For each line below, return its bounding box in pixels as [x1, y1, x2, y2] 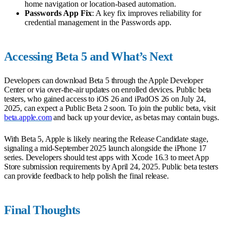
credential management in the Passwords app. [25, 17, 171, 27]
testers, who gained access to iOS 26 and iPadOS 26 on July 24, [4, 94, 206, 103]
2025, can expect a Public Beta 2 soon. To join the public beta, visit [4, 103, 216, 112]
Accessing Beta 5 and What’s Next [4, 49, 173, 63]
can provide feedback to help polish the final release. [4, 171, 169, 180]
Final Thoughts [4, 203, 80, 217]
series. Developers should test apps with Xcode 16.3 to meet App [4, 152, 209, 162]
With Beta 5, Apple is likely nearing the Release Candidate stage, [4, 134, 208, 143]
